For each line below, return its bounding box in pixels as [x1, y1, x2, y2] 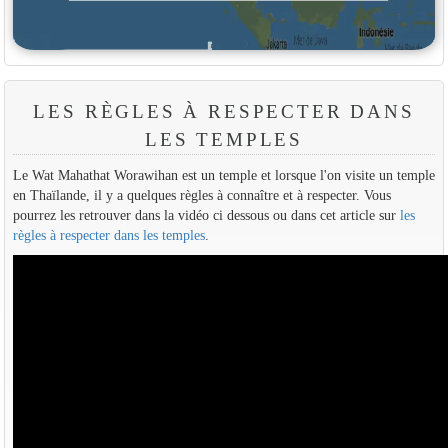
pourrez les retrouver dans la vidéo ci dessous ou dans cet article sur [12, 206, 400, 223]
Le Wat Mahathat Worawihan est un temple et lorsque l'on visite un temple [12, 166, 435, 183]
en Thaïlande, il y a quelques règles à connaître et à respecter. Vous [12, 186, 391, 203]
